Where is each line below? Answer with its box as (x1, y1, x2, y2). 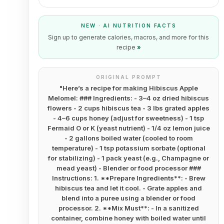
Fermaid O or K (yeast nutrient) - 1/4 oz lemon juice (47, 124, 210, 132)
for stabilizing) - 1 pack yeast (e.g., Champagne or (48, 154, 209, 162)
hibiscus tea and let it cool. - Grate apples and (55, 184, 202, 192)
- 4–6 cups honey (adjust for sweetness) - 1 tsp (53, 114, 204, 122)
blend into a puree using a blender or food (61, 194, 196, 202)
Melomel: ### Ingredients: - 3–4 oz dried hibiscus (48, 94, 209, 102)
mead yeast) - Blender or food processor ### (56, 164, 201, 172)
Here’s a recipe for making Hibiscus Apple (62, 84, 198, 92)
